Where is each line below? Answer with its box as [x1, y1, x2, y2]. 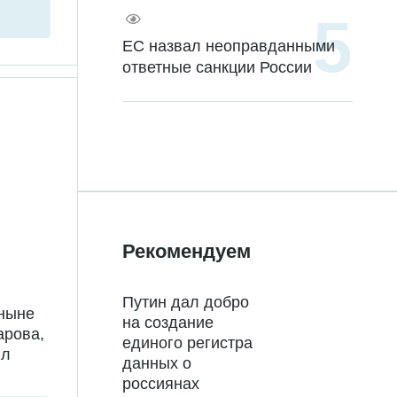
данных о [122, 354, 191, 373]
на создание [122, 314, 214, 332]
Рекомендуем [122, 240, 251, 263]
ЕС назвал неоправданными [122, 37, 335, 56]
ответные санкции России [122, 58, 312, 77]
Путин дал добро [122, 293, 249, 312]
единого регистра [122, 334, 253, 353]
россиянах [122, 375, 199, 393]
